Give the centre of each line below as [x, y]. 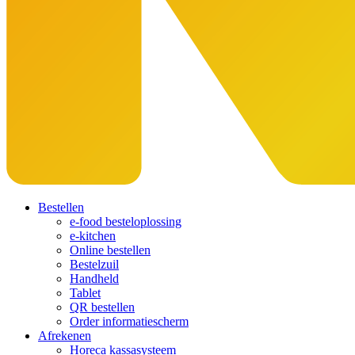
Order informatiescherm [129, 321]
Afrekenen [65, 336]
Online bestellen [110, 250]
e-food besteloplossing [126, 221]
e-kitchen [93, 236]
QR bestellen [102, 307]
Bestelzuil [94, 264]
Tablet [85, 293]
